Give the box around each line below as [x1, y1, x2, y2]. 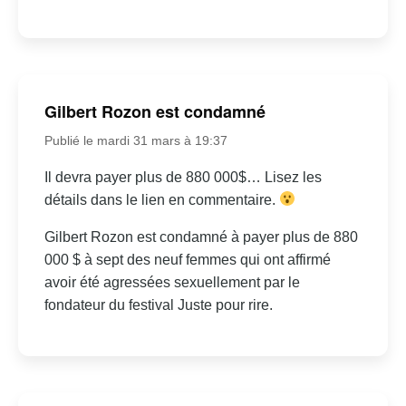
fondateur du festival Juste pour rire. [43, 296, 273, 313]
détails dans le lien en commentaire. [43, 191, 279, 208]
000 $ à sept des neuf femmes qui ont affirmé [43, 251, 331, 267]
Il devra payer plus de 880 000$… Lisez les [43, 169, 322, 185]
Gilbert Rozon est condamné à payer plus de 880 [43, 228, 358, 245]
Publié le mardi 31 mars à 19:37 [43, 132, 227, 148]
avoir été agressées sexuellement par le [43, 274, 300, 290]
